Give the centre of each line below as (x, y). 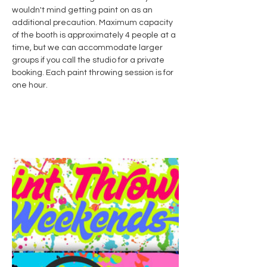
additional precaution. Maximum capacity (93, 23)
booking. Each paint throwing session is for (94, 73)
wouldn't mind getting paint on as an (83, 10)
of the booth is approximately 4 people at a (95, 35)
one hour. (31, 86)
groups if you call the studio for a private (89, 60)
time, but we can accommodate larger (88, 48)
